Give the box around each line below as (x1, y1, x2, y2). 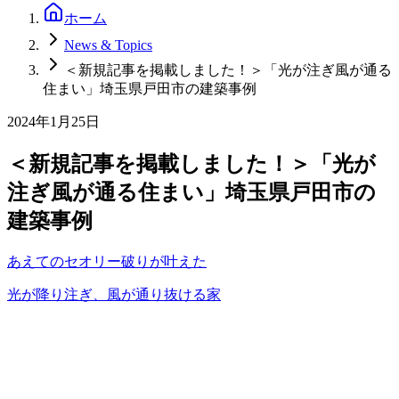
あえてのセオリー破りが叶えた (7, 253, 207, 269)
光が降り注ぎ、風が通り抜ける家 (7, 286, 221, 302)
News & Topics (64, 37, 152, 53)
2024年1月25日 (7, 114, 100, 129)
